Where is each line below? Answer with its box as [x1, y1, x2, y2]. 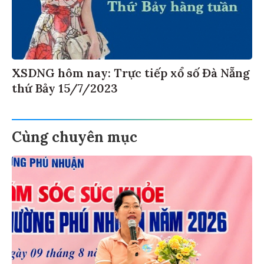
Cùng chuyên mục [12, 130, 137, 148]
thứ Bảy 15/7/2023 [12, 82, 118, 98]
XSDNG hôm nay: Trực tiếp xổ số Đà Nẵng [12, 67, 250, 82]
